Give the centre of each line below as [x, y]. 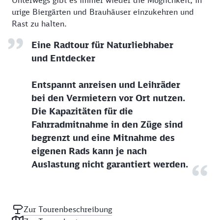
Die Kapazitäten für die [82, 111]
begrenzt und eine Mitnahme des [103, 138]
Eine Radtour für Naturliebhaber [102, 45]
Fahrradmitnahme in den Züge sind [107, 124]
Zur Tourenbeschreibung [68, 209]
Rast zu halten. [39, 24]
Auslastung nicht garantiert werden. [110, 164]
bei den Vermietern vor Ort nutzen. [108, 98]
